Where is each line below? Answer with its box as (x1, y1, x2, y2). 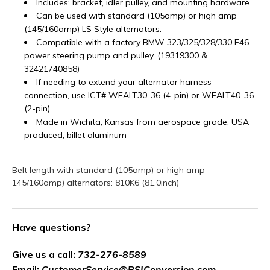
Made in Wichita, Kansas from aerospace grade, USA (36, 116, 249, 127)
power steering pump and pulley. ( (24, 50, 160, 61)
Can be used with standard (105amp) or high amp (36, 10, 237, 21)
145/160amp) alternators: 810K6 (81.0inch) (12, 177, 179, 188)
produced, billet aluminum (24, 130, 127, 140)
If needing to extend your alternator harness (36, 77, 212, 87)
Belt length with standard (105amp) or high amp (12, 165, 205, 175)
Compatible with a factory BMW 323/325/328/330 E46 (36, 37, 249, 48)
